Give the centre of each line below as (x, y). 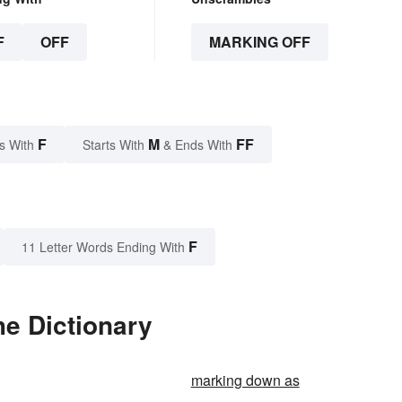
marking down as (245, 380)
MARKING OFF (259, 42)
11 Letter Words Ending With (103, 247)
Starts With (115, 145)
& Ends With (198, 145)
